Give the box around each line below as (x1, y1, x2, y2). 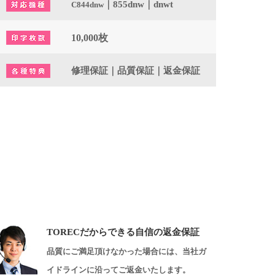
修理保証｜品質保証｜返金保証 (71, 66, 200, 76)
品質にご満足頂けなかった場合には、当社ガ (47, 247, 206, 256)
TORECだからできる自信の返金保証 (47, 227, 199, 237)
